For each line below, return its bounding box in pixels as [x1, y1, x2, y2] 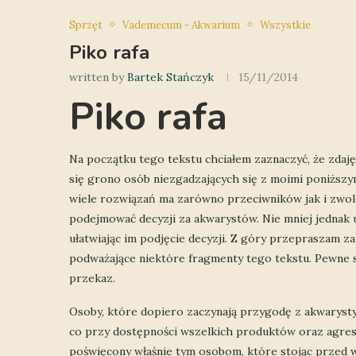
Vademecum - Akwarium [122, 17, 240, 32]
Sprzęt [69, 17, 103, 32]
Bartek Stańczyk [127, 69, 214, 84]
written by [69, 69, 127, 84]
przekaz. [69, 270, 115, 285]
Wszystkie [260, 17, 311, 32]
